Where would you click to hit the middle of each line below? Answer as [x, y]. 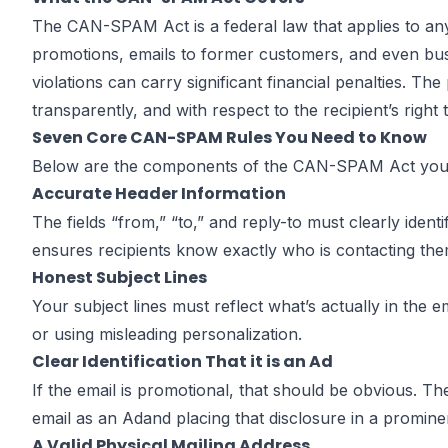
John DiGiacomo [199, 222]
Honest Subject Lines [119, 277]
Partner [141, 246]
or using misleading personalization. [167, 334]
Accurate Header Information [159, 193]
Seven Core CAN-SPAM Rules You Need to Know [229, 137]
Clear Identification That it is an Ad [182, 361]
